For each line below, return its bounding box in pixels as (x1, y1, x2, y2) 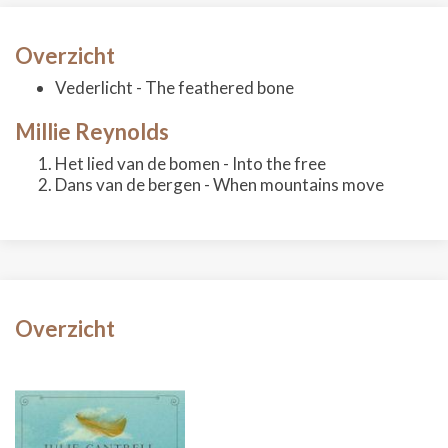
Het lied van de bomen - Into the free (55, 153, 326, 174)
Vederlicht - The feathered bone (55, 77, 294, 98)
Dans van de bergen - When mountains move (55, 174, 384, 195)
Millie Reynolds (15, 118, 169, 145)
